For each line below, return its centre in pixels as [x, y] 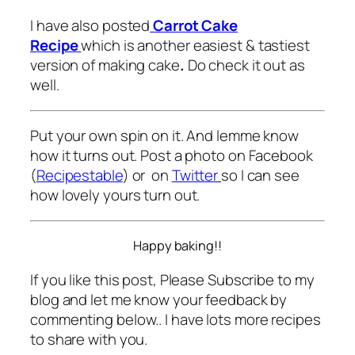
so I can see [260, 176]
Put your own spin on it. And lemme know [165, 136]
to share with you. [89, 340]
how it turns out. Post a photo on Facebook [172, 156]
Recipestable [79, 176]
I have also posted [90, 26]
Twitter [197, 176]
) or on [147, 176]
